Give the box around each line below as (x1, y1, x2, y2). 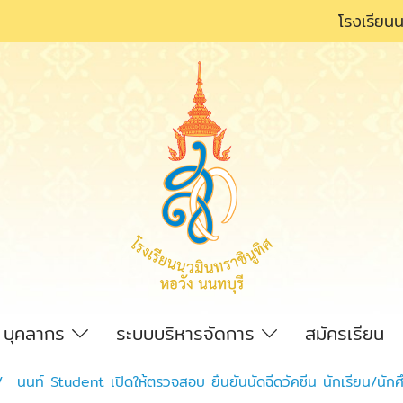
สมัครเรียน (305, 318, 385, 347)
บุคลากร (4, 318, 73, 347)
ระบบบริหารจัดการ (115, 318, 262, 347)
